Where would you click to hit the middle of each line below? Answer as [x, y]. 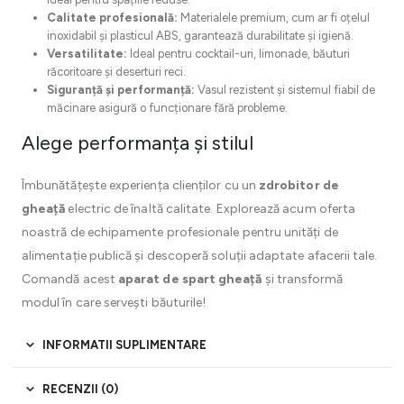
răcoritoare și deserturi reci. [116, 72]
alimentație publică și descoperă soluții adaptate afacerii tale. [200, 255]
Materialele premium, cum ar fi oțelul [273, 18]
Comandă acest [70, 279]
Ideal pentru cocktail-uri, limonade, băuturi [238, 54]
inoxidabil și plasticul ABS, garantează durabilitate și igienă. [200, 36]
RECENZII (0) [80, 389]
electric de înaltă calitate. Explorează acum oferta [211, 208]
